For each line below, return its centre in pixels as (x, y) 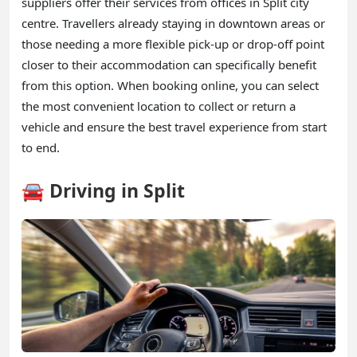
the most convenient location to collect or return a (159, 106)
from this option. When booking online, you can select (170, 85)
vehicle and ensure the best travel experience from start (174, 126)
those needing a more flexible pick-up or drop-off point (173, 43)
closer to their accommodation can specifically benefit (169, 64)
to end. (41, 147)
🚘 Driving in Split (103, 190)
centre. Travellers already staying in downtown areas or (173, 23)
